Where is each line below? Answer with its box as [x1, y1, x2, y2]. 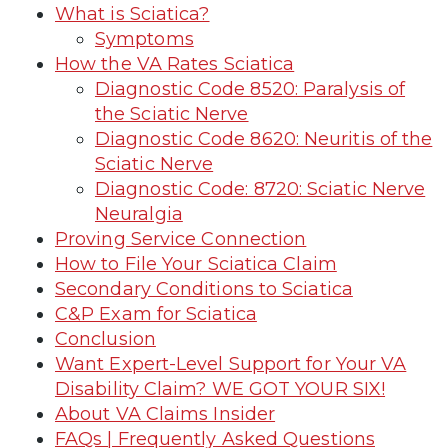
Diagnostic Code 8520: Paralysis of [95, 77, 406, 100]
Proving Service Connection [55, 227, 307, 250]
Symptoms [95, 27, 194, 50]
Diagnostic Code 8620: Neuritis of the [95, 127, 433, 150]
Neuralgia [95, 202, 183, 225]
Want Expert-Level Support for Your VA [55, 352, 407, 375]
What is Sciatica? [55, 2, 210, 25]
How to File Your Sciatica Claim [55, 252, 337, 275]
